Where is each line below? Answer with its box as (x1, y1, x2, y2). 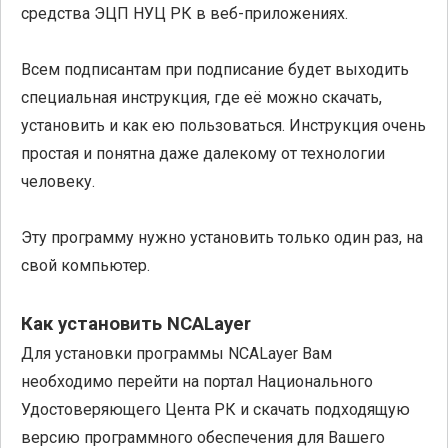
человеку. (21, 171, 95, 191)
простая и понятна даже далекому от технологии (21, 143, 385, 163)
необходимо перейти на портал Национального (21, 371, 373, 391)
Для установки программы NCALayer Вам (21, 343, 332, 363)
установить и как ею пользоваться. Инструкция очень (21, 115, 426, 135)
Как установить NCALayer (21, 312, 251, 335)
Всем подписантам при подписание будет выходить (21, 59, 409, 79)
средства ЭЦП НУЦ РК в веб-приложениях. (21, 3, 348, 23)
